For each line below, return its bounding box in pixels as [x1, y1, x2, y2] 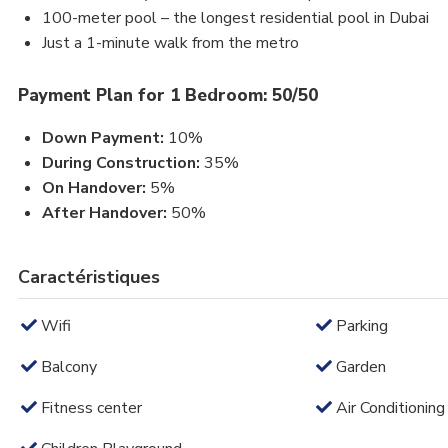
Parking [331, 314, 388, 337]
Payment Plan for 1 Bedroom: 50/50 [18, 83, 318, 107]
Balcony [37, 355, 97, 378]
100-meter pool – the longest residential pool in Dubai [42, 6, 429, 29]
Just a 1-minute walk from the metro [42, 31, 299, 54]
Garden [331, 355, 386, 378]
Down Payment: [42, 126, 168, 149]
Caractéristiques [18, 264, 160, 289]
